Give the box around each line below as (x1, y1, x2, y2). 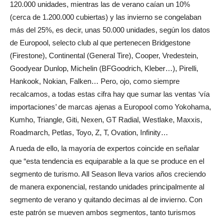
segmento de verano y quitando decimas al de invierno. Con (10, 195, 202, 204)
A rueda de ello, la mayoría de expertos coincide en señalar (10, 144, 199, 153)
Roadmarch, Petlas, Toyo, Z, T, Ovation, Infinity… (10, 128, 168, 137)
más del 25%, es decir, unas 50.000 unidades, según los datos (10, 26, 210, 35)
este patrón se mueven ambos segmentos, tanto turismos (10, 208, 196, 217)
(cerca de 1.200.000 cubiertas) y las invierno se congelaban (10, 13, 201, 22)
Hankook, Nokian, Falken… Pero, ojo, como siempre (10, 77, 180, 86)
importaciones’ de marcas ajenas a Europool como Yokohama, (10, 103, 211, 111)
